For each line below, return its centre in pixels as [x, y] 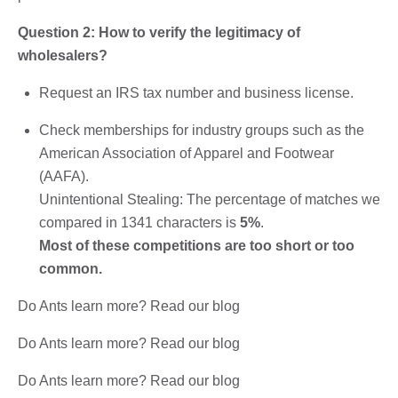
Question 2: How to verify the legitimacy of [159, 32]
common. [71, 268]
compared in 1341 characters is [139, 222]
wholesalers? [63, 55]
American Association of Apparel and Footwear [187, 153]
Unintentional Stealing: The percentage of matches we [210, 199]
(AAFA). [64, 176]
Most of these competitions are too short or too [197, 245]
